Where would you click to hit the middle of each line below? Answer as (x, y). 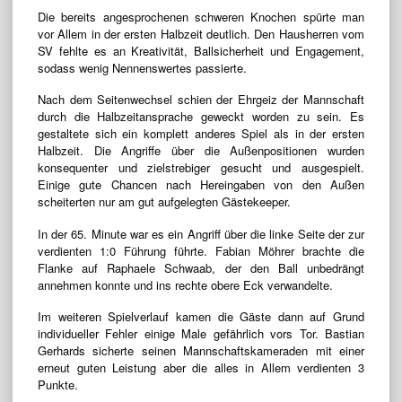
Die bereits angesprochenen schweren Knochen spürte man (201, 17)
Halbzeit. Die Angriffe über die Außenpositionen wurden (201, 151)
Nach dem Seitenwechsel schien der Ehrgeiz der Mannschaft (201, 100)
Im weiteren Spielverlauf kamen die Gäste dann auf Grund (201, 316)
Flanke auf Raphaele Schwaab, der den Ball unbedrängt (201, 267)
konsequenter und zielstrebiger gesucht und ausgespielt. (201, 168)
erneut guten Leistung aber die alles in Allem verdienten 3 (201, 367)
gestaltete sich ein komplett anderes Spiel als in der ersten (201, 134)
